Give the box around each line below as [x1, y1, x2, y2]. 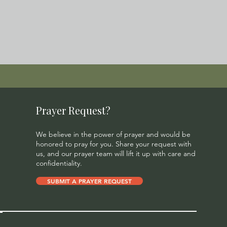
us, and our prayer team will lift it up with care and [36, 149, 196, 158]
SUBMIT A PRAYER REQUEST [47, 177, 132, 185]
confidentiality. [36, 159, 83, 168]
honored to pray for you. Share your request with [36, 139, 192, 148]
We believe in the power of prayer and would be [36, 130, 191, 139]
